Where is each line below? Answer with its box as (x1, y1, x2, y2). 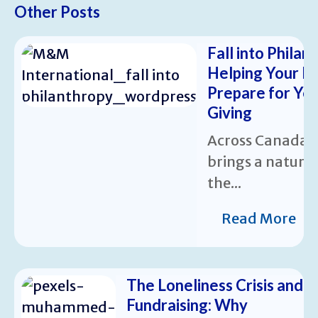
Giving (207, 102, 252, 122)
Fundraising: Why (126, 295, 248, 314)
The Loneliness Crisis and (126, 275, 303, 295)
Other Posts (14, 1, 100, 21)
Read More (221, 209, 296, 227)
